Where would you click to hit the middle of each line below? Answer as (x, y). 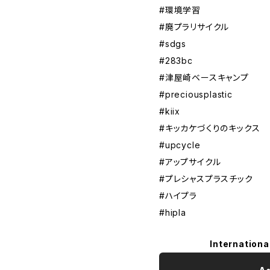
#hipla (173, 212)
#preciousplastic (196, 94)
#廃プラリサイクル (194, 27)
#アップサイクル (190, 162)
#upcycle (180, 145)
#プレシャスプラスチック (206, 178)
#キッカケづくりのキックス (210, 128)
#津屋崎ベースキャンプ (204, 77)
